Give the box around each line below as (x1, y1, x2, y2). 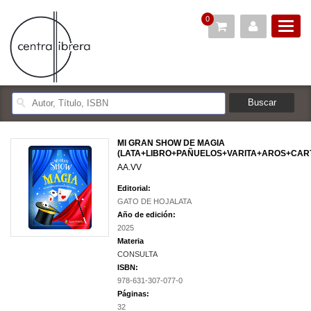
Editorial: (117, 184, 151, 193)
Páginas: (117, 289, 149, 299)
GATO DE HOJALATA (117, 197, 192, 206)
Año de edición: (117, 210, 176, 219)
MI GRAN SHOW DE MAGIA (117, 138, 225, 149)
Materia (117, 237, 144, 246)
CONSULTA (117, 250, 158, 259)
